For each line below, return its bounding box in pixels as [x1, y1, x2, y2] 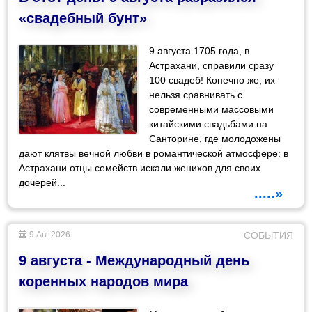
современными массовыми [149, 103, 274, 115]
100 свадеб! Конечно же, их [149, 74, 276, 86]
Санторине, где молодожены [149, 132, 281, 144]
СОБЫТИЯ [243, 229, 293, 241]
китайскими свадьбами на [149, 118, 268, 130]
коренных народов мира [19, 273, 189, 289]
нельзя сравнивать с [149, 88, 243, 100]
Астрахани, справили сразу [149, 59, 274, 71]
